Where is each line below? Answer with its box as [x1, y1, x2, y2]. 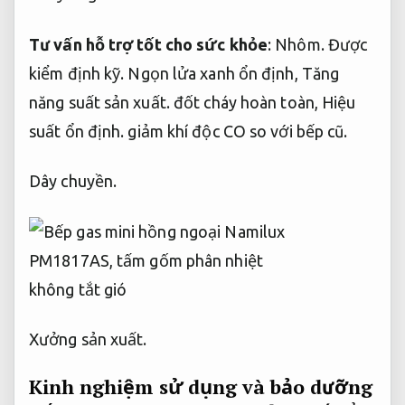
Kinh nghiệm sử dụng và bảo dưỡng [29, 374, 372, 400]
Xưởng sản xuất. [29, 329, 147, 348]
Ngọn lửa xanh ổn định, [124, 63, 302, 82]
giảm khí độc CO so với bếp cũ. [124, 121, 348, 140]
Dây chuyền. [29, 172, 118, 191]
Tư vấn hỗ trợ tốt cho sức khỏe [29, 34, 268, 53]
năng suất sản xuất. [29, 92, 170, 111]
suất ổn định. [29, 121, 125, 140]
